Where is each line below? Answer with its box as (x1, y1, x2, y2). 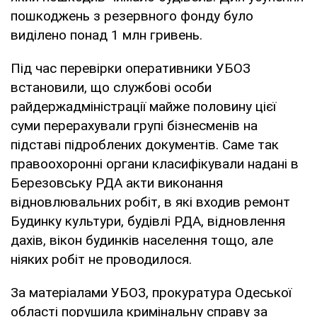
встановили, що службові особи (11, 79, 212, 96)
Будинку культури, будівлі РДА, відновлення (11, 212, 285, 229)
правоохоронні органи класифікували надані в (11, 155, 299, 172)
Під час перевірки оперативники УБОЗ (11, 59, 250, 76)
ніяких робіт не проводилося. (11, 250, 192, 267)
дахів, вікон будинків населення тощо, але (11, 231, 273, 248)
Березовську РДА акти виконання (11, 174, 223, 191)
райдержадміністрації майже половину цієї (11, 98, 276, 115)
